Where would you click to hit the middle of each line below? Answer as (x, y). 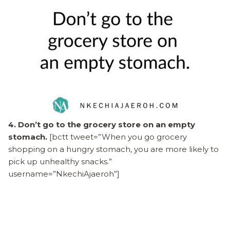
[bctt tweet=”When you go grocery (117, 137)
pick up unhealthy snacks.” (60, 161)
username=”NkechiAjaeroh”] (64, 174)
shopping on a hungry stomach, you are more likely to (113, 149)
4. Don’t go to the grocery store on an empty (102, 124)
